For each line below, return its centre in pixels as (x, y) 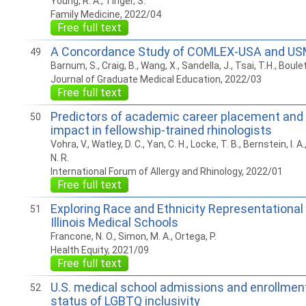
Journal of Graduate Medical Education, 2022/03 (156, 79)
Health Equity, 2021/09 (99, 250)
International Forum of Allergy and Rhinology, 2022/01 (166, 171)
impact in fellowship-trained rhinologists (161, 130)
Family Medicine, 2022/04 (106, 14)
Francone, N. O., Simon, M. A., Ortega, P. (133, 236)
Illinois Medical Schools (114, 222)
